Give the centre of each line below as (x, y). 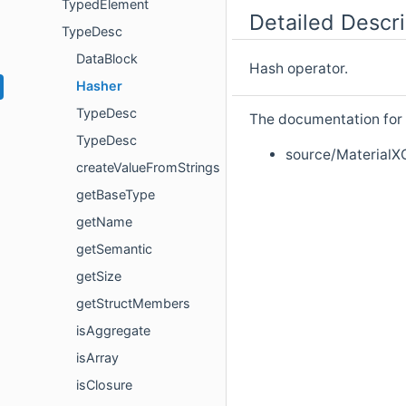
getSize (99, 276)
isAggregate (113, 331)
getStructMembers (133, 304)
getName (104, 222)
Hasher (99, 86)
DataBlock (107, 59)
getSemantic (114, 249)
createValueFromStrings (148, 168)
